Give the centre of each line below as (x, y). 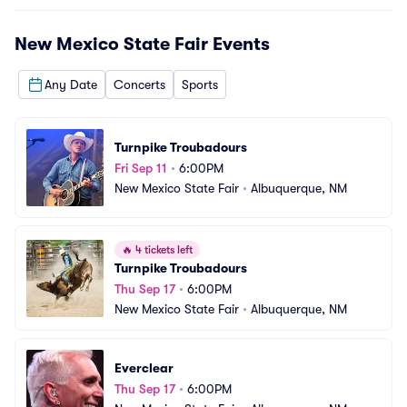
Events (239, 44)
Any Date (71, 84)
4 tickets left (163, 250)
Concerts (139, 84)
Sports (200, 84)
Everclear (144, 367)
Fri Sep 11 (141, 168)
